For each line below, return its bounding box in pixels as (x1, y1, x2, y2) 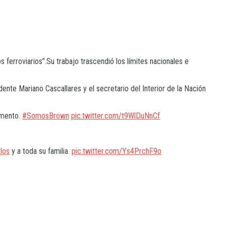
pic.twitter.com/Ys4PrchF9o (72, 146, 161, 156)
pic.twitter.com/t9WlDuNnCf (71, 111, 160, 121)
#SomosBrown (22, 111, 69, 121)
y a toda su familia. (10, 146, 72, 156)
